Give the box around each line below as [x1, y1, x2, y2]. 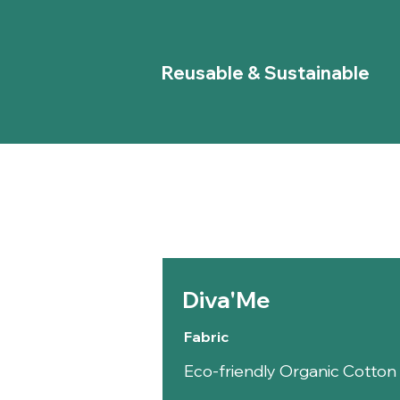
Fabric [183, 328, 229, 346]
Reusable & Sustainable [161, 62, 370, 85]
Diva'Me [182, 286, 270, 314]
